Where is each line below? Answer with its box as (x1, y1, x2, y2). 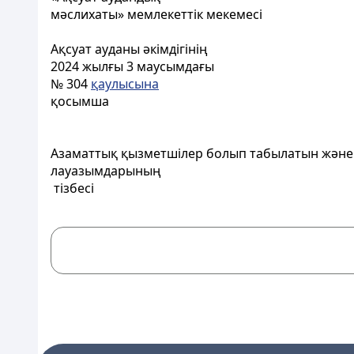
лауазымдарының (51, 162, 161, 179)
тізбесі (51, 179, 94, 197)
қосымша (51, 92, 109, 110)
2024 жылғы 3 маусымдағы (51, 58, 214, 75)
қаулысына (91, 75, 159, 92)
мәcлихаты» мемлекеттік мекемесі (51, 6, 262, 23)
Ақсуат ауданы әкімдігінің (51, 40, 208, 58)
